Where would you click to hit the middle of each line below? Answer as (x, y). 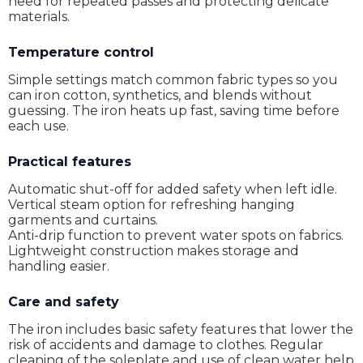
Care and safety (64, 302)
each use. (38, 126)
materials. (39, 17)
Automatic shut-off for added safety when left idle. (173, 189)
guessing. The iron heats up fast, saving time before (174, 111)
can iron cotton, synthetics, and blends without (160, 95)
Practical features (70, 162)
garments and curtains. (83, 220)
